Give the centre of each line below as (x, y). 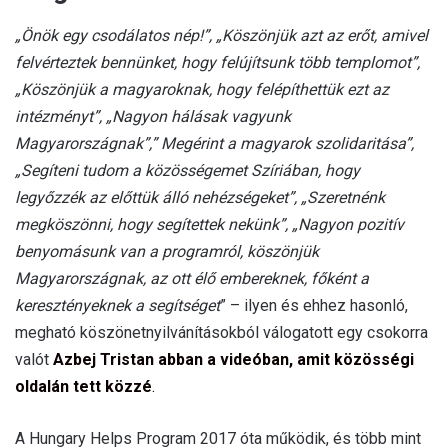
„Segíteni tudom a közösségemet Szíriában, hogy (187, 170)
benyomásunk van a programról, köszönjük (167, 251)
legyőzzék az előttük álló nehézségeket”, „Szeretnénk (200, 197)
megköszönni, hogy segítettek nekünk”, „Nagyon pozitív (209, 224)
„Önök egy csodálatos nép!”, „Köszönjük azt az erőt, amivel (221, 35)
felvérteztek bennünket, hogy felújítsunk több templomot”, (217, 62)
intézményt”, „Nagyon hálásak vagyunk (153, 116)
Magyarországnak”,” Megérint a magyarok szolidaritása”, (214, 143)
